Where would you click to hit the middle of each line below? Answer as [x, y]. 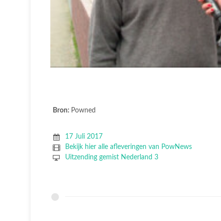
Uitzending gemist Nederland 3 [111, 157]
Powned [83, 110]
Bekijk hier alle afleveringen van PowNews [128, 147]
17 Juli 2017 [84, 136]
